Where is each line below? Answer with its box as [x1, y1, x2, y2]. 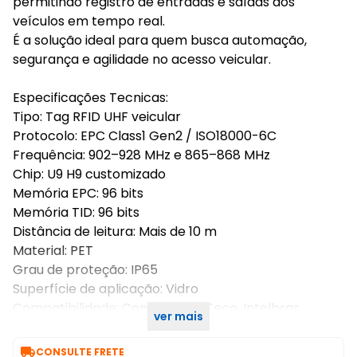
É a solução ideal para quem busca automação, [13, 31, 307, 49]
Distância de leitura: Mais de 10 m [13, 222, 217, 241]
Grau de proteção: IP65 [13, 261, 158, 279]
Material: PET [13, 241, 93, 260]
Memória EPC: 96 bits [13, 184, 143, 202]
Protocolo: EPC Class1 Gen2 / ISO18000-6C [13, 127, 277, 145]
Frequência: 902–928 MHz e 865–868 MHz [13, 146, 270, 164]
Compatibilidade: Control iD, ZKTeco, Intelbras [13, 299, 300, 317]
